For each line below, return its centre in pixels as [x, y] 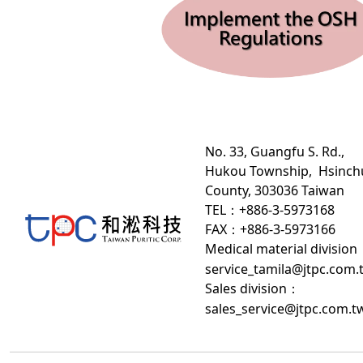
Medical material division [281, 248]
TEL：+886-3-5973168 [270, 209]
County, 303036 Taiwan [275, 190]
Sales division [246, 288]
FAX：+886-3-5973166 [270, 229]
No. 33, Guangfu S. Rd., [275, 151]
